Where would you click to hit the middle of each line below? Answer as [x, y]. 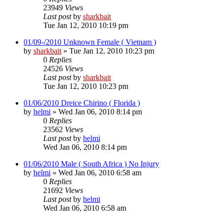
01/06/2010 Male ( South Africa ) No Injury [91, 164]
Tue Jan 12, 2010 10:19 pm [86, 25]
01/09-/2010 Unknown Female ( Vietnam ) [90, 42]
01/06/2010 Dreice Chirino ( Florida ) [82, 103]
